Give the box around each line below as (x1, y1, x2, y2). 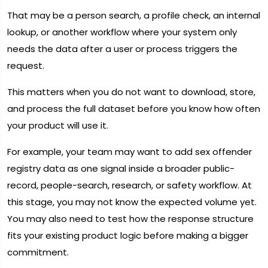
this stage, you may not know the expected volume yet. (7, 196, 257, 209)
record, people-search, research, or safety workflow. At (7, 179, 252, 192)
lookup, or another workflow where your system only (7, 26, 237, 39)
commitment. (7, 246, 69, 259)
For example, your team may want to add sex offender (7, 145, 252, 159)
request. (7, 59, 44, 72)
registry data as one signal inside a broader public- (7, 162, 234, 175)
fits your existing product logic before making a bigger (7, 229, 248, 242)
